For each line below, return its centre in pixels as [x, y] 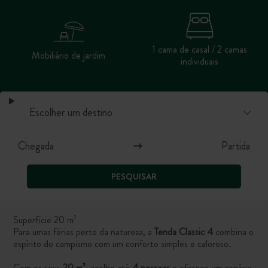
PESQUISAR [134, 176]
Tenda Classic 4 [185, 232]
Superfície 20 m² [45, 220]
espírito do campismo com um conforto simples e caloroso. [122, 244]
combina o [235, 232]
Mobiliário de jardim [68, 55]
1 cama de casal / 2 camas [200, 49]
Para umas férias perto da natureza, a [84, 232]
